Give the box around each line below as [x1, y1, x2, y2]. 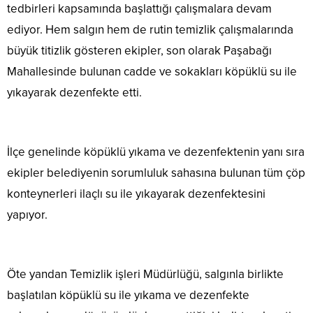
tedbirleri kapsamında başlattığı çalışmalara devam [7, 1, 272, 17]
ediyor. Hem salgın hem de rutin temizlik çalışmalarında [7, 22, 293, 38]
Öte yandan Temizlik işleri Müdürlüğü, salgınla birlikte [7, 267, 284, 282]
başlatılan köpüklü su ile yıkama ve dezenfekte [7, 288, 249, 303]
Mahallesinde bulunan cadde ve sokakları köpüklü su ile [7, 64, 297, 80]
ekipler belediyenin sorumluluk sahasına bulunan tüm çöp [7, 166, 305, 181]
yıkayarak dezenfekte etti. [7, 85, 142, 101]
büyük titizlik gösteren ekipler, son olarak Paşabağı [7, 43, 272, 59]
